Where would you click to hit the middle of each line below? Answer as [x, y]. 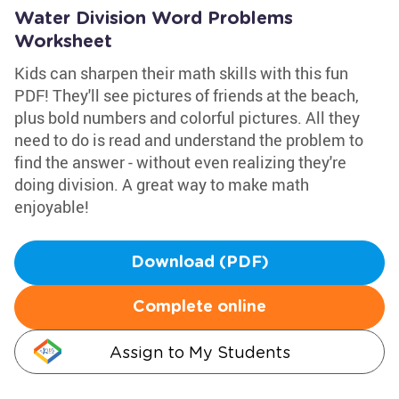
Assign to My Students [199, 352]
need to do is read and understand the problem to [189, 140]
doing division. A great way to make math [162, 184]
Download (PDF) [199, 263]
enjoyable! [52, 207]
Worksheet [63, 42]
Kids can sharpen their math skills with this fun [181, 73]
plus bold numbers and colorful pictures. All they [187, 118]
